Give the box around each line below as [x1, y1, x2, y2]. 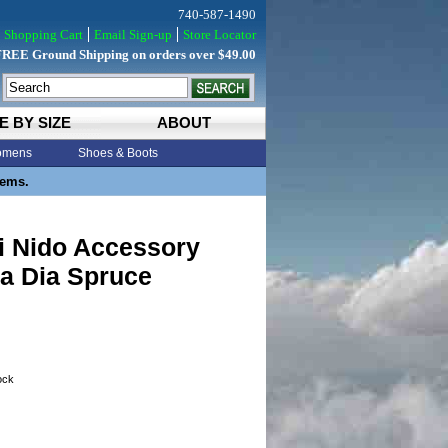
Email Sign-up [94, 27, 172, 42]
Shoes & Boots [78, 146, 158, 160]
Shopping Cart [4, 27, 83, 42]
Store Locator [183, 27, 256, 42]
